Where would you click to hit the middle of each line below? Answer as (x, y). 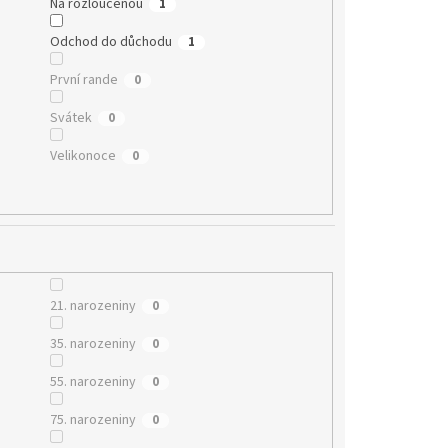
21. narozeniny (92, 306)
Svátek (70, 117)
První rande (83, 79)
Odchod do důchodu (110, 41)
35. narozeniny (92, 344)
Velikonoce (82, 155)
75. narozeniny (92, 420)
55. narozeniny (92, 382)
